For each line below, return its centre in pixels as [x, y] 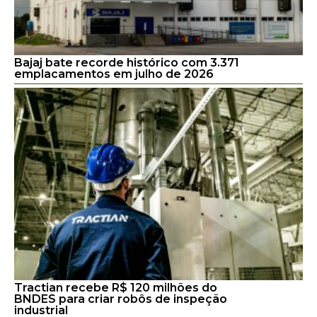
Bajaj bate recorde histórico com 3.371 [127, 62]
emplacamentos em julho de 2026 [115, 74]
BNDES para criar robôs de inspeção [121, 299]
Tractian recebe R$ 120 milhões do [116, 287]
